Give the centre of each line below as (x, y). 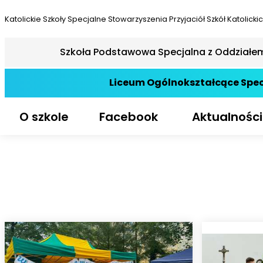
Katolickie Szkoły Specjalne (56, 19)
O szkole (44, 117)
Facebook (128, 117)
